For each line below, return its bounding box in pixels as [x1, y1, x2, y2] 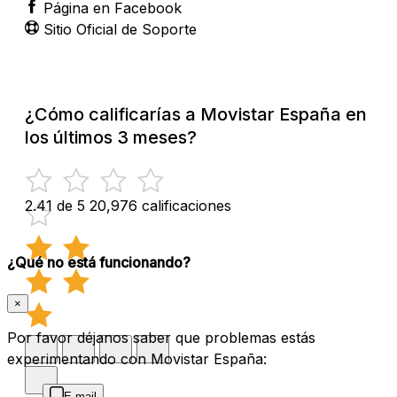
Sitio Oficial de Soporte [43, 19, 197, 38]
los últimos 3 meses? [25, 126, 197, 148]
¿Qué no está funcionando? [7, 253, 191, 271]
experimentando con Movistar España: [7, 350, 267, 369]
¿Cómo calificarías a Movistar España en [25, 103, 367, 125]
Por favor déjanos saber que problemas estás [7, 329, 315, 347]
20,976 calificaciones [90, 196, 231, 214]
